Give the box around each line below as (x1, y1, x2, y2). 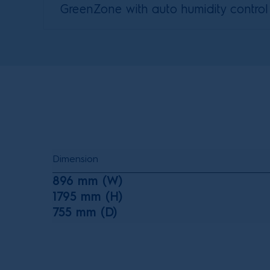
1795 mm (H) (52, 189, 122, 204)
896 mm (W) (52, 173, 122, 188)
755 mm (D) (52, 204, 117, 219)
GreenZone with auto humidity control (60, 1, 268, 16)
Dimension (52, 152, 98, 165)
